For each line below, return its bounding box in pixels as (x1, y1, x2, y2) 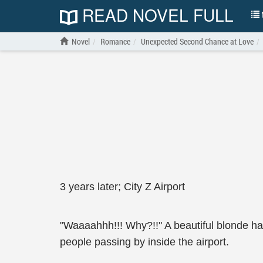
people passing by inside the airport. (60, 236, 229, 248)
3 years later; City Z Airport (60, 181, 185, 193)
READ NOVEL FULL (77, 3, 234, 26)
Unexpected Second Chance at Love (141, 36, 254, 47)
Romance (100, 36, 130, 47)
